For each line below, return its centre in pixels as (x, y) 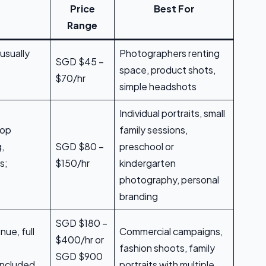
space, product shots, (167, 70)
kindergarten (148, 163)
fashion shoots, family (167, 248)
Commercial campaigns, (171, 232)
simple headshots (158, 87)
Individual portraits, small (172, 113)
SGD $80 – (80, 147)
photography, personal (169, 180)
